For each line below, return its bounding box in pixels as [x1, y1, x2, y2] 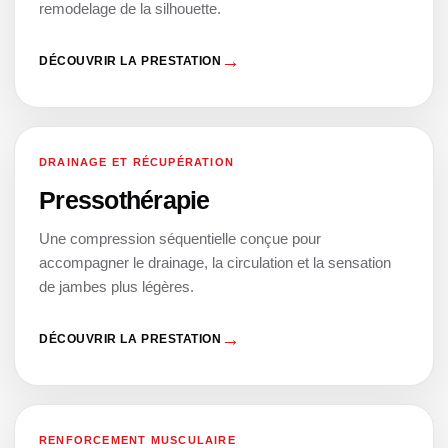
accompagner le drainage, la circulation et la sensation [39, 253, 391, 271]
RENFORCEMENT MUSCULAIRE [39, 433, 236, 446]
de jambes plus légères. [39, 277, 194, 295]
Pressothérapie [39, 185, 210, 214]
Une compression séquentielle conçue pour [39, 229, 321, 247]
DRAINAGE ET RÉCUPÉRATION [39, 155, 235, 168]
